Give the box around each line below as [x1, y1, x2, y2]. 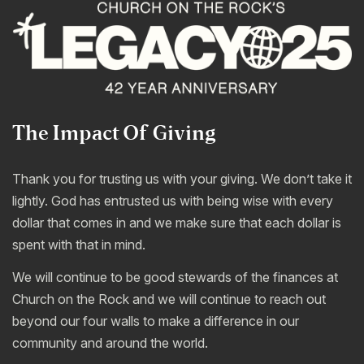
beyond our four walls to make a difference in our [12, 313, 299, 330]
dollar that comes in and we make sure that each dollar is [12, 214, 341, 231]
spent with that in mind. [12, 236, 145, 253]
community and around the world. [12, 335, 208, 352]
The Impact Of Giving [12, 122, 216, 145]
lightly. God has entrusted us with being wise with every [12, 192, 333, 209]
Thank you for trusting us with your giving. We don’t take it [12, 170, 352, 187]
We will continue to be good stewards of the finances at [12, 269, 338, 286]
